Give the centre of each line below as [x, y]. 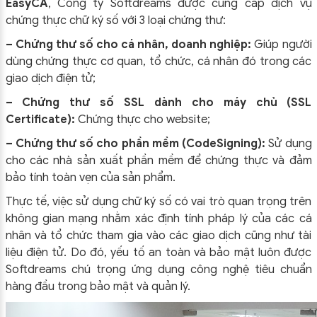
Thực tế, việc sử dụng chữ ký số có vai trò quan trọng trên [158, 202]
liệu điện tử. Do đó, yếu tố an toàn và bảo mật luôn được [158, 253]
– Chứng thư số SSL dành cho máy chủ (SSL [158, 103]
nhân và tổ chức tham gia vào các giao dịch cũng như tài [158, 236]
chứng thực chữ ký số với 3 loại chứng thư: [115, 21]
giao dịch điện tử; [50, 79]
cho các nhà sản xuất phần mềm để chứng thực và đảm [158, 161]
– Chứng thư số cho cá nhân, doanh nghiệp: [128, 45]
